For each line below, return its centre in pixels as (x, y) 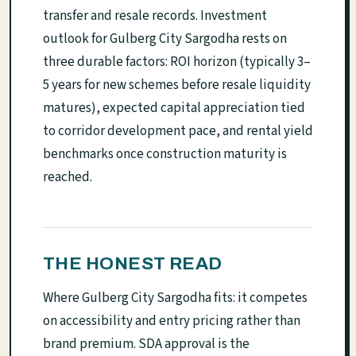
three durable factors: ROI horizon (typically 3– (177, 62)
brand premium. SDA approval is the (146, 344)
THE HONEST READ (133, 264)
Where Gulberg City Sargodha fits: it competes (175, 298)
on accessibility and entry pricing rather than (172, 321)
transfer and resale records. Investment (155, 16)
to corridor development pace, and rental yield (178, 132)
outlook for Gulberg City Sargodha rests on (165, 39)
